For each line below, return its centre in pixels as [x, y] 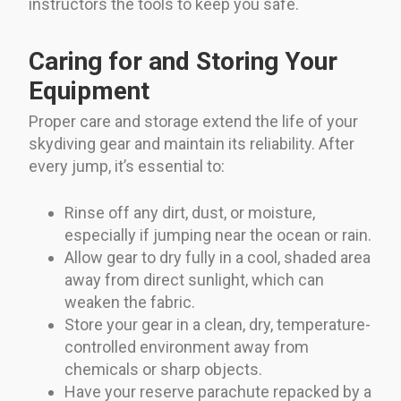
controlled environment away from [187, 346]
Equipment [89, 90]
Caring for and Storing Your [183, 61]
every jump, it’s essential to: [127, 166]
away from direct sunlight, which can [194, 279]
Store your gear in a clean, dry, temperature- [218, 324]
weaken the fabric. [130, 302]
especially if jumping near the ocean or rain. [218, 235]
